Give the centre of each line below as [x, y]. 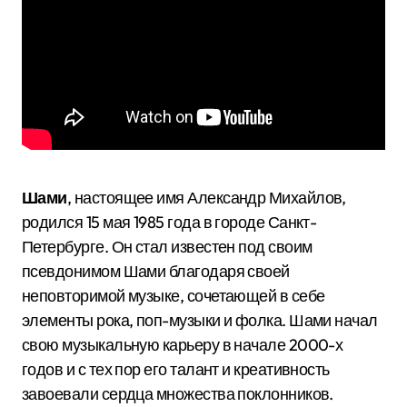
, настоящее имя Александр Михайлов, [206, 198]
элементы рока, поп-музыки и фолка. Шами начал [200, 320]
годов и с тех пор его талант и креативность [176, 369]
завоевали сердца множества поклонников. [178, 394]
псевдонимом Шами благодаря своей [156, 271]
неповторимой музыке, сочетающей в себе [174, 296]
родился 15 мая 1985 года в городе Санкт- [169, 222]
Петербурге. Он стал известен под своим [167, 247]
